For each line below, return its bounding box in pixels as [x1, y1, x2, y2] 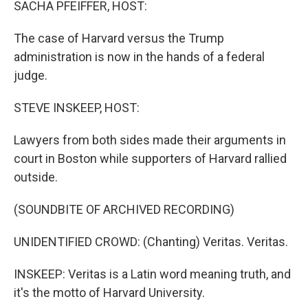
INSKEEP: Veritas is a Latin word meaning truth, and [14, 267, 291, 281]
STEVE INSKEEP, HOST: [14, 100, 140, 115]
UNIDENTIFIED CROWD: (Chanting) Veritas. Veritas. [14, 234, 288, 249]
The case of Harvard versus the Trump [14, 31, 224, 45]
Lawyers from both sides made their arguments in [14, 133, 286, 147]
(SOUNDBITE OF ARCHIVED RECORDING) [14, 202, 234, 217]
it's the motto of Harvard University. [14, 285, 205, 300]
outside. [14, 170, 58, 184]
